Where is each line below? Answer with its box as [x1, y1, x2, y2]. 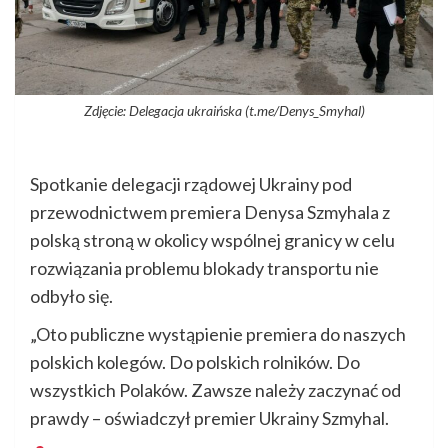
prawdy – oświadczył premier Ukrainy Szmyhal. [30, 406, 389, 429]
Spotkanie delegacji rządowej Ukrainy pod [30, 172, 352, 195]
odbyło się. [30, 284, 113, 307]
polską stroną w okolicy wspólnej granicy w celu [30, 228, 395, 251]
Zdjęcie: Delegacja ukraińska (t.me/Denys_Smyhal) [83, 101, 365, 119]
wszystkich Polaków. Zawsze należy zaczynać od [30, 378, 401, 401]
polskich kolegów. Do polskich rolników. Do [30, 350, 360, 373]
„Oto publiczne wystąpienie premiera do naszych [30, 322, 406, 345]
